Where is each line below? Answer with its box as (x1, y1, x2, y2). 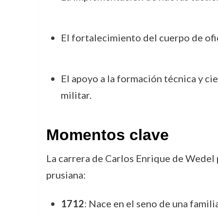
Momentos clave (46, 126, 169, 144)
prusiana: (46, 169, 86, 181)
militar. (60, 89, 91, 101)
